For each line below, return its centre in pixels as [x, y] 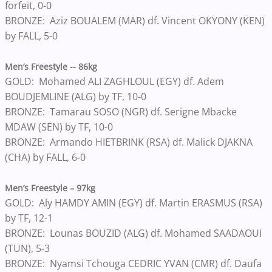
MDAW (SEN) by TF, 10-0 [60, 127]
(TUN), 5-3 [29, 248]
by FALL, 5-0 [32, 36]
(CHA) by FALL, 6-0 [46, 157]
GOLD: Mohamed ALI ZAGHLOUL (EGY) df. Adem [114, 81]
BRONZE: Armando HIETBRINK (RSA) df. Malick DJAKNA [129, 142]
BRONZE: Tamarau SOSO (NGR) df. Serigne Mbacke [121, 111]
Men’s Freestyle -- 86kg [51, 66]
